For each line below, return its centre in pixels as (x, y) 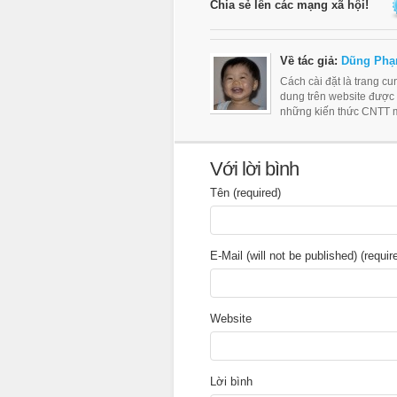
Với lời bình (254, 169)
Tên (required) (245, 193)
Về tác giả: (311, 61)
